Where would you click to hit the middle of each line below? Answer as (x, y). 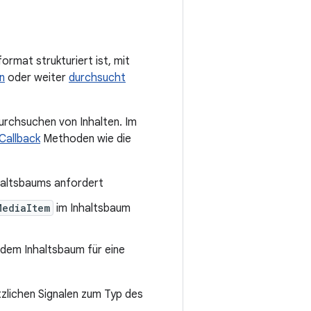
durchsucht (97, 78)
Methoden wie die (86, 139)
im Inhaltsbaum (92, 209)
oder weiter (37, 78)
